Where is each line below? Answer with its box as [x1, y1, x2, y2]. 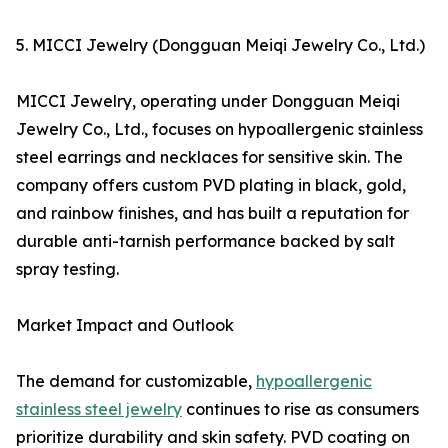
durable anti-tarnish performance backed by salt [16, 231, 395, 252]
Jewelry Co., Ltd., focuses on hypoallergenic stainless [16, 119, 423, 140]
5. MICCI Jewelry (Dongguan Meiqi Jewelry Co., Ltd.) [16, 35, 425, 56]
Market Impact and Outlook [16, 315, 234, 336]
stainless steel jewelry [16, 399, 182, 420]
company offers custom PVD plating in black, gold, [16, 175, 406, 196]
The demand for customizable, [16, 371, 256, 392]
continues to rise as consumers [182, 399, 419, 420]
